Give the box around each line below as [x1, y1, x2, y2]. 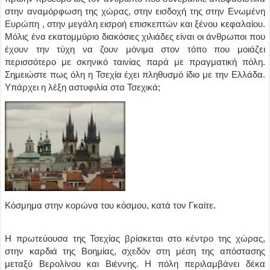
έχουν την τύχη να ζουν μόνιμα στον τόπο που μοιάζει [5, 44, 265, 54]
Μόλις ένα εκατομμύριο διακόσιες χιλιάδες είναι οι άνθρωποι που [5, 31, 265, 42]
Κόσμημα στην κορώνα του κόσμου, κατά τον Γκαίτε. [5, 200, 216, 210]
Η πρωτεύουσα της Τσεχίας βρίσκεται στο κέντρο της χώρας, [5, 233, 265, 243]
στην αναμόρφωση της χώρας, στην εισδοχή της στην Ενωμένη [5, 6, 265, 16]
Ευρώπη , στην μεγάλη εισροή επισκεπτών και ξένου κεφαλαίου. [5, 19, 265, 29]
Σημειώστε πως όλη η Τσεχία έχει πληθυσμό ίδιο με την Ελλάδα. [5, 69, 265, 80]
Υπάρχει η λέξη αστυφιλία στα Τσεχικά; [5, 82, 161, 92]
